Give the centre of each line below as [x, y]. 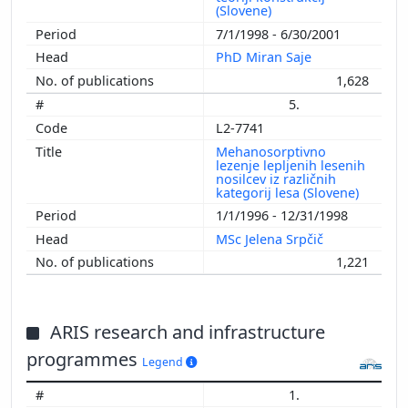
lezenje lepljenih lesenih [291, 165]
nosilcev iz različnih [276, 178]
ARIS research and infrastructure [188, 332]
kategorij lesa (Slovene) [289, 192]
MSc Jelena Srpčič [271, 239]
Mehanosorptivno [271, 151]
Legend [164, 362]
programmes [84, 360]
